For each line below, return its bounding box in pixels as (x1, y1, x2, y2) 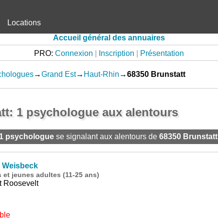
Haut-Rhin (83, 70, 119, 78)
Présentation (140, 49, 184, 57)
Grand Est (41, 70, 76, 78)
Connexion (55, 49, 93, 57)
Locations (7, 18, 41, 27)
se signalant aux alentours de (54, 132, 159, 141)
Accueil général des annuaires (53, 34, 165, 42)
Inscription (99, 49, 134, 57)
